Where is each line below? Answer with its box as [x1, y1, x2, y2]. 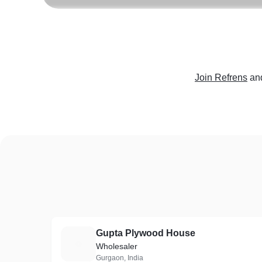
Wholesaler [96, 242, 137, 251]
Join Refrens [195, 73, 247, 82]
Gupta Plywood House [96, 228, 195, 238]
